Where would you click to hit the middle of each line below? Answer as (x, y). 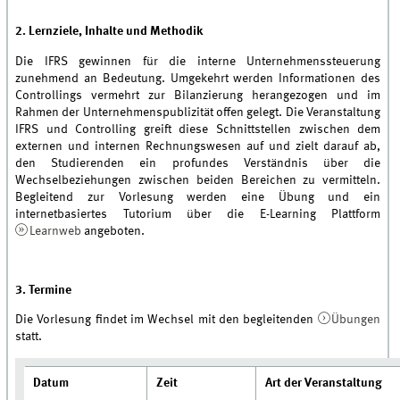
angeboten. (112, 231)
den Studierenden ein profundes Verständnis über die (198, 163)
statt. (29, 336)
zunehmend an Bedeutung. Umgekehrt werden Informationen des (198, 78)
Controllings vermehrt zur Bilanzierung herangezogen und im (198, 95)
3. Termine (44, 290)
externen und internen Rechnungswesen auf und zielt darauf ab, (198, 146)
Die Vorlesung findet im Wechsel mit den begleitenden (167, 319)
